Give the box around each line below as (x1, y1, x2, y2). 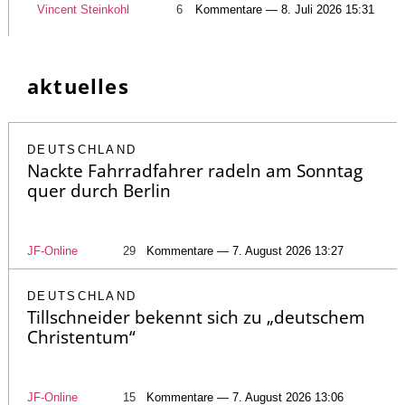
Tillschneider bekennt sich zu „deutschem (27, 305, 365, 329)
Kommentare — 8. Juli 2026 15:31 (194, 2, 374, 16)
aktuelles (27, 71, 129, 99)
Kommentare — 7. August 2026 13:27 (146, 243, 344, 258)
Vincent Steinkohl (36, 2, 129, 16)
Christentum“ (27, 325, 136, 349)
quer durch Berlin (27, 178, 171, 202)
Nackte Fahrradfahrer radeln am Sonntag (27, 158, 363, 183)
